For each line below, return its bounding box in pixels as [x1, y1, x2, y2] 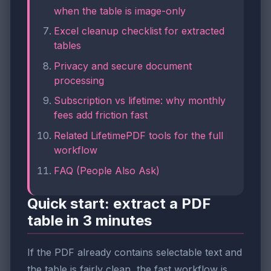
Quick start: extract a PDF [27, 195, 211, 213]
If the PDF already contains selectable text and [27, 246, 242, 258]
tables [54, 39, 81, 52]
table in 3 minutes [27, 212, 152, 230]
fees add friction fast [54, 109, 148, 122]
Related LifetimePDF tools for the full [54, 129, 223, 142]
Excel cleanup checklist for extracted [54, 25, 224, 38]
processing [54, 74, 104, 87]
